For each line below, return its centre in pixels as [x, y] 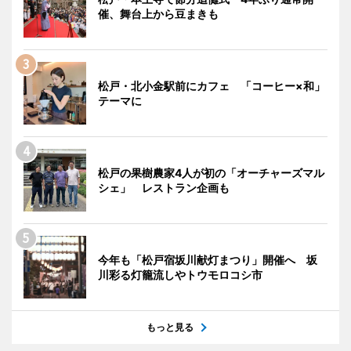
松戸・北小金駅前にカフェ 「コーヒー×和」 [212, 85]
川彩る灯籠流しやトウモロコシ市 [180, 274]
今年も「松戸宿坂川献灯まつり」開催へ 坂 [208, 259]
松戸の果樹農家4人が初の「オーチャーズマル [211, 172]
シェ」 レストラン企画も [164, 187]
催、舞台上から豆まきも [158, 13]
